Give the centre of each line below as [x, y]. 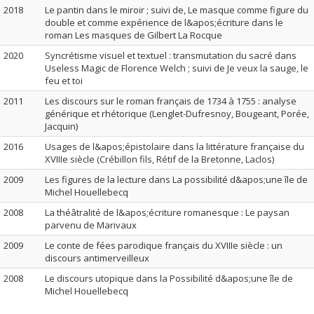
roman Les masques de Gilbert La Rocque [134, 35]
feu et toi [64, 81]
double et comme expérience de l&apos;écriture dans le [164, 22]
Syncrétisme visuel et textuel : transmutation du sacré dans [171, 55]
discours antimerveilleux [97, 258]
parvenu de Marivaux [91, 225]
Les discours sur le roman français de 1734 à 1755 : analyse [171, 101]
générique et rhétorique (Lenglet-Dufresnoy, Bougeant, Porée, [177, 114]
